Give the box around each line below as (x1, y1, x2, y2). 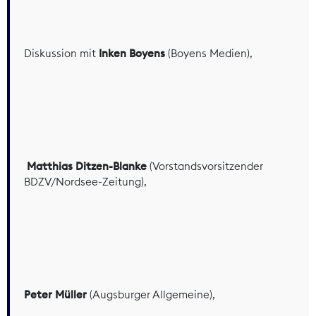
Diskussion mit (24, 46, 96, 60)
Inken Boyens (96, 46, 165, 60)
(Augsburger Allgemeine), (87, 287, 215, 301)
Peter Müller (24, 287, 87, 301)
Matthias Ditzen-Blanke (27, 159, 147, 173)
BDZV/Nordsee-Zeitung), (24, 174, 147, 188)
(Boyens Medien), (165, 46, 253, 60)
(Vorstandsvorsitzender (147, 159, 263, 173)
